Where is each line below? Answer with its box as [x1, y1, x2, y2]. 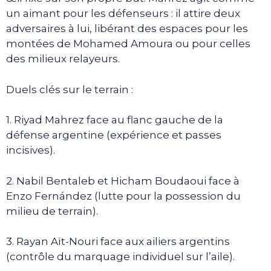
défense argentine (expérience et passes [6, 129, 221, 142]
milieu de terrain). [6, 204, 98, 217]
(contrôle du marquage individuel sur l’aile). [6, 250, 235, 263]
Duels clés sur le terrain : [6, 83, 133, 96]
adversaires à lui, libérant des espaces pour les [6, 22, 248, 35]
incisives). [6, 144, 55, 157]
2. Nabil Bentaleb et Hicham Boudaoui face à [6, 174, 240, 187]
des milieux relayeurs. [6, 53, 120, 65]
